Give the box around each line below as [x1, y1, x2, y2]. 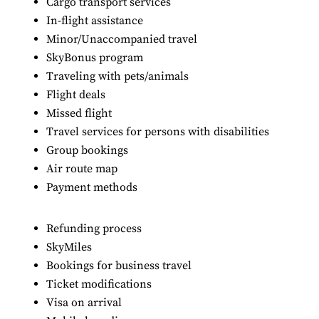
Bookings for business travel [46, 258, 192, 273]
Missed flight [46, 105, 112, 120]
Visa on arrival [46, 295, 122, 310]
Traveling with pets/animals [46, 68, 189, 83]
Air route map [46, 161, 117, 176]
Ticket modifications [46, 276, 152, 291]
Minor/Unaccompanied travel [46, 31, 197, 46]
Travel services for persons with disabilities [46, 124, 269, 139]
